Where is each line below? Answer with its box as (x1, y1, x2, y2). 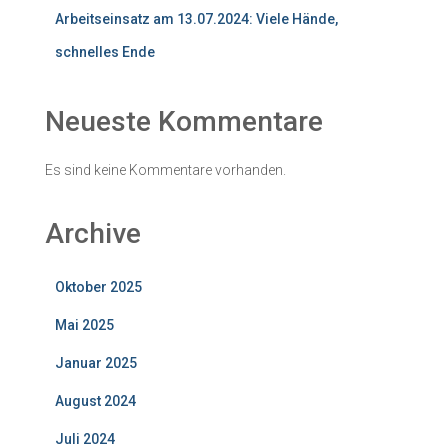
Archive (45, 216, 141, 250)
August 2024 (55, 392, 136, 409)
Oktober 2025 (55, 278, 142, 295)
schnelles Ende (55, 43, 155, 60)
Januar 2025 (55, 354, 137, 371)
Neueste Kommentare (45, 104, 323, 138)
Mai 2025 (55, 316, 114, 333)
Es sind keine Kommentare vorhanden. (45, 161, 286, 178)
